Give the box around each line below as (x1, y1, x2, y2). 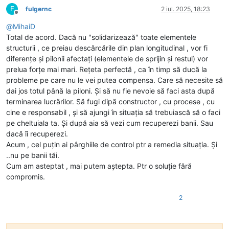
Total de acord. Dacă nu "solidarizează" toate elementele (6, 33, 196, 42)
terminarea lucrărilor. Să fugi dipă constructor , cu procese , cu (6, 97, 215, 106)
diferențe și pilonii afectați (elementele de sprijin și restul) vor (6, 54, 208, 63)
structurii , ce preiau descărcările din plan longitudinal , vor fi (6, 43, 208, 53)
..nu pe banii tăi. (6, 151, 59, 160)
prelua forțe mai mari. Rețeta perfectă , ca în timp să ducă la (6, 65, 207, 74)
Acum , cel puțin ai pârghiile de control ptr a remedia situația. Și (6, 140, 217, 149)
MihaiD (13, 22, 35, 31)
